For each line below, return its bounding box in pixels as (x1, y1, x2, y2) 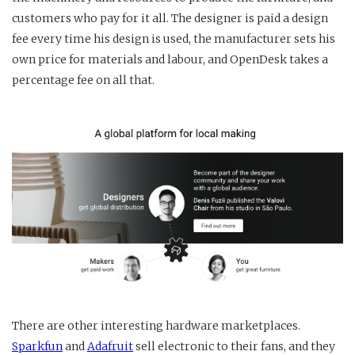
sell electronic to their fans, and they (133, 338, 335, 353)
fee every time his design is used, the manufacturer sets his (12, 31, 335, 46)
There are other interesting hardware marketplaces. (12, 318, 300, 333)
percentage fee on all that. (12, 72, 155, 87)
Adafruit (87, 338, 133, 353)
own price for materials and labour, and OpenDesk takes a (12, 52, 328, 67)
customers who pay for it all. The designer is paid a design (12, 10, 328, 25)
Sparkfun (12, 338, 63, 353)
